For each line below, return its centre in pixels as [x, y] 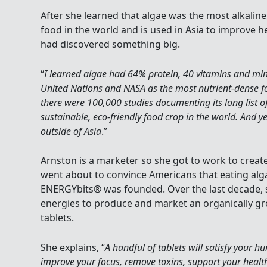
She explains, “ [73, 247]
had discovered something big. [110, 44]
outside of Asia [71, 131]
